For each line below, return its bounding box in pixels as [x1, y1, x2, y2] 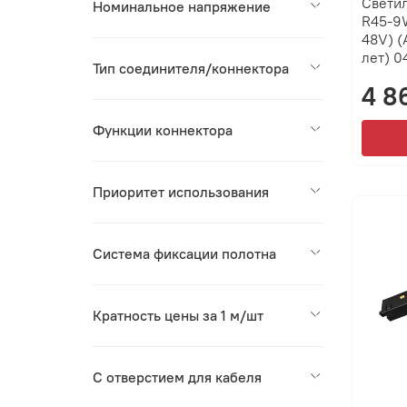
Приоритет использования [93, 183, 270, 202]
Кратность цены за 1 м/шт [93, 306, 264, 325]
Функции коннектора [93, 121, 233, 140]
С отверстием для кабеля [93, 368, 263, 387]
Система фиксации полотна [93, 244, 277, 263]
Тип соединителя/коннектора [93, 59, 290, 78]
